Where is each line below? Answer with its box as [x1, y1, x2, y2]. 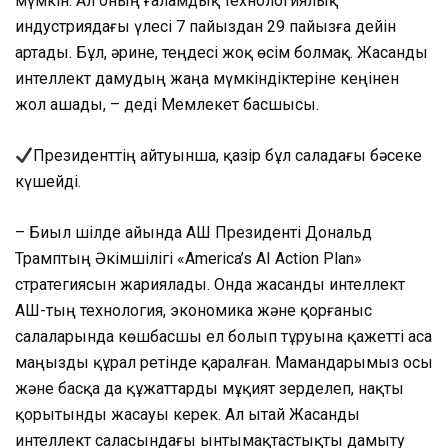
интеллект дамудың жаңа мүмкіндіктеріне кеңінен [15, 69, 399, 89]
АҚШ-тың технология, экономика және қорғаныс [15, 301, 372, 321]
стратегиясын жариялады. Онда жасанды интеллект [15, 275, 405, 295]
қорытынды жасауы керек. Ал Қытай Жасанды [15, 405, 360, 425]
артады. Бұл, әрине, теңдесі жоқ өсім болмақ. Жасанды [15, 43, 428, 63]
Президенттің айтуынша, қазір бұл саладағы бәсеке [33, 146, 423, 166]
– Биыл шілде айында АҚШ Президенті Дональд [15, 223, 372, 243]
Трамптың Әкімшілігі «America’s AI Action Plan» [15, 249, 362, 269]
